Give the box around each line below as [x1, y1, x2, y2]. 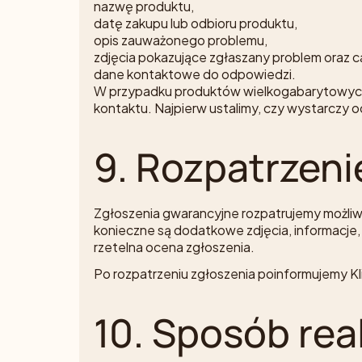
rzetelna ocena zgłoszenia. [94, 238, 255, 256]
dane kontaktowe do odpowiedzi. [94, 65, 296, 83]
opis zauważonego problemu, [94, 32, 267, 49]
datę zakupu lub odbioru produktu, [94, 15, 297, 32]
